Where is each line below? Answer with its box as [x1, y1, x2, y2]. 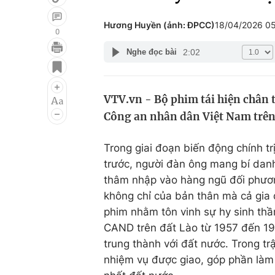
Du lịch [171, 77, 204, 89]
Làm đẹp [171, 100, 214, 112]
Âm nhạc [20, 100, 63, 112]
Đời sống [171, 53, 214, 66]
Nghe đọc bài [126, 47, 177, 56]
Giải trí [20, 53, 52, 66]
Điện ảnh [20, 77, 63, 89]
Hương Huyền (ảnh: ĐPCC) [104, 20, 215, 30]
